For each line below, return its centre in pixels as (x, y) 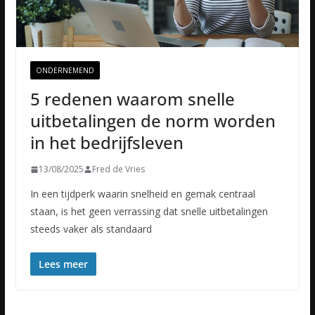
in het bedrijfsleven (107, 143)
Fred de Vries (118, 169)
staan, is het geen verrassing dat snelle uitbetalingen (149, 212)
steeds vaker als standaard (91, 229)
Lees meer (63, 264)
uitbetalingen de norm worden (153, 121)
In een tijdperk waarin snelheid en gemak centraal (142, 194)
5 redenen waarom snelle (132, 99)
